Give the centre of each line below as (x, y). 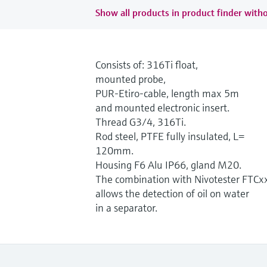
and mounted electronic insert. (162, 107)
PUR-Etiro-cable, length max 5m (167, 93)
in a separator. (126, 207)
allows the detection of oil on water (172, 193)
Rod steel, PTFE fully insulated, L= (170, 136)
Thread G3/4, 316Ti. (141, 122)
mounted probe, (131, 79)
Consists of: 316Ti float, (147, 64)
